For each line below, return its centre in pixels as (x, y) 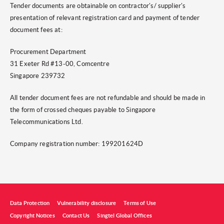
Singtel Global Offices (124, 215)
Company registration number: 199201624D (77, 144)
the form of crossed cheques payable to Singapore (83, 110)
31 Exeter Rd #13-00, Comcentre (60, 64)
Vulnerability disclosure (87, 203)
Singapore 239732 (38, 76)
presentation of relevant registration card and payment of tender (105, 18)
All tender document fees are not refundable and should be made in (108, 98)
